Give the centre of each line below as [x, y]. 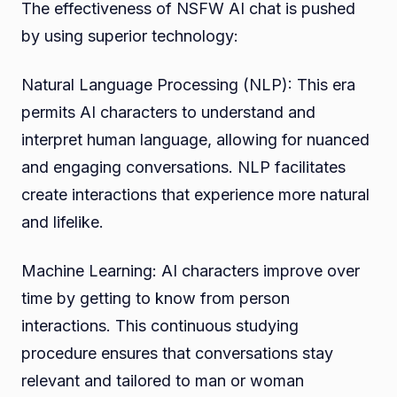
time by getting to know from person [156, 298]
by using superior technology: [130, 35]
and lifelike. [62, 222]
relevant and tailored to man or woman [163, 380]
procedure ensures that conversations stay [177, 353]
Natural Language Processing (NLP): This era [188, 84]
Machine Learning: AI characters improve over [191, 270]
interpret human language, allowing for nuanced [195, 139]
